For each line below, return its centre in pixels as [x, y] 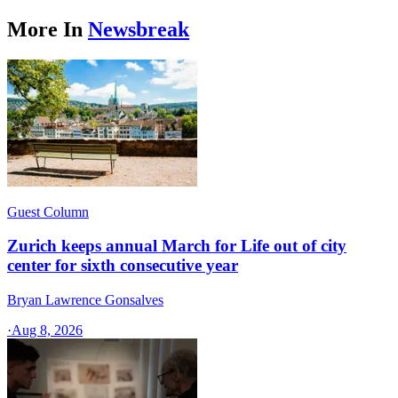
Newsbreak [139, 29]
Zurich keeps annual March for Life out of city [177, 246]
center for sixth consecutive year [123, 266]
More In [45, 29]
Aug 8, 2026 [47, 330]
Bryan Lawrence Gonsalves [85, 300]
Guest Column [48, 211]
